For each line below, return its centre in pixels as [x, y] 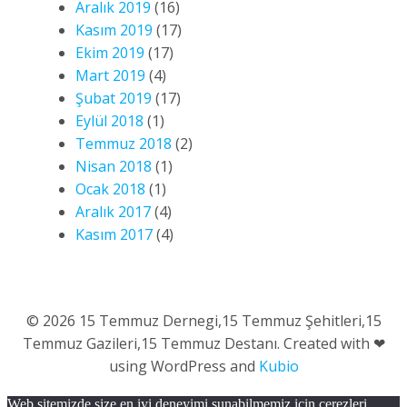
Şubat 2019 [114, 98]
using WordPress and [184, 366]
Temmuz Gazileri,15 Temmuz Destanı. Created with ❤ [203, 343]
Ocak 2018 [110, 189]
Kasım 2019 [114, 30]
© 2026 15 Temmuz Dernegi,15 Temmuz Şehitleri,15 [203, 320]
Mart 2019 [110, 75]
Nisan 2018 [114, 166]
